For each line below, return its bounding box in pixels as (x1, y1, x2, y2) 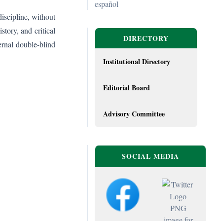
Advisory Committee (103, 109, 165, 119)
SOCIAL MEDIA (122, 151, 179, 161)
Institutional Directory (103, 56, 170, 67)
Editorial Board (103, 82, 150, 93)
